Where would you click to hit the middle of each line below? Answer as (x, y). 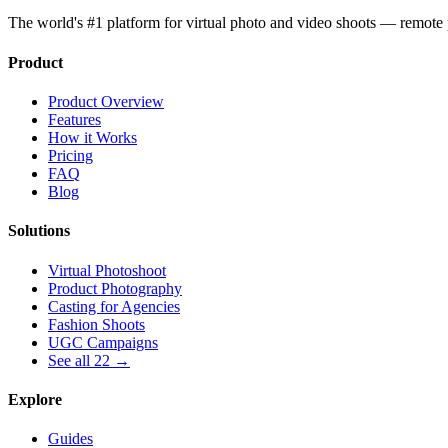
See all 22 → (89, 360)
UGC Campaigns (103, 342)
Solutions (39, 231)
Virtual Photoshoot (107, 270)
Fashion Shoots (96, 324)
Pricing (70, 155)
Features (74, 119)
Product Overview (106, 101)
